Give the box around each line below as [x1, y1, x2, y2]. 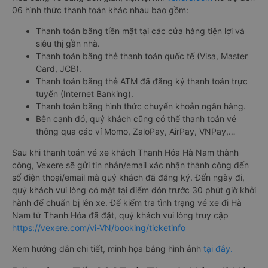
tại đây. [203, 243, 233, 254]
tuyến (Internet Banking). [36, 89, 133, 99]
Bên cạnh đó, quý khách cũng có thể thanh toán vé [36, 114, 236, 124]
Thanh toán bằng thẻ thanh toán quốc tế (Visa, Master [36, 51, 248, 62]
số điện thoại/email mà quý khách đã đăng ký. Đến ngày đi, [12, 172, 245, 183]
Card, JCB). [36, 63, 81, 74]
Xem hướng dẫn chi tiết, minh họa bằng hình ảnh [12, 243, 203, 254]
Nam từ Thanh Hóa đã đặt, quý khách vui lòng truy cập [12, 210, 229, 221]
